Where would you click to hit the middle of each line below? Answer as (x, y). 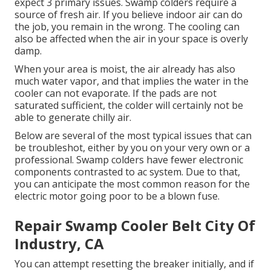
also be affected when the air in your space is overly (131, 39)
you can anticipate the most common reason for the (132, 184)
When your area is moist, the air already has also (125, 69)
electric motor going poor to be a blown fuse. (117, 196)
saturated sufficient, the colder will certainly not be (129, 106)
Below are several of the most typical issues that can (133, 136)
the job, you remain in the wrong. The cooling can (127, 27)
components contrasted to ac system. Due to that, (127, 172)
